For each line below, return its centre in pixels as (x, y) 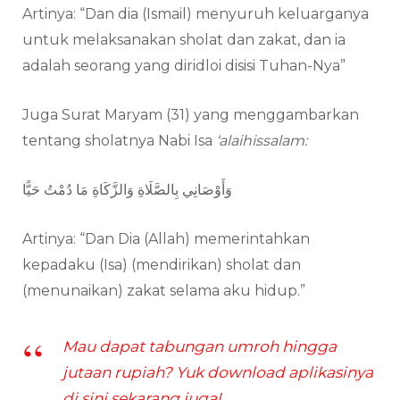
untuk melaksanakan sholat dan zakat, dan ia (184, 39)
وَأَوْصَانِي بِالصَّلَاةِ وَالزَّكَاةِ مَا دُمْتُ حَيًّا (127, 189)
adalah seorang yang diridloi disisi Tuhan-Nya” (184, 65)
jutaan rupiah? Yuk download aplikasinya (218, 372)
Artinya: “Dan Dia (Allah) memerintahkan (166, 238)
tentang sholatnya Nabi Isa (119, 140)
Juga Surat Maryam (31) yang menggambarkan (191, 114)
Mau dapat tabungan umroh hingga (200, 346)
